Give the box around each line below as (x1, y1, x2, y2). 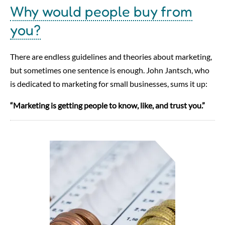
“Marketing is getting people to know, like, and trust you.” (10, 100, 205, 110)
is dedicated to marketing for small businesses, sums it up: (10, 78, 207, 88)
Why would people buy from (10, 2, 192, 20)
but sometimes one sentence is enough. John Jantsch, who (10, 65, 209, 75)
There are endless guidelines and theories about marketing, (10, 51, 212, 61)
